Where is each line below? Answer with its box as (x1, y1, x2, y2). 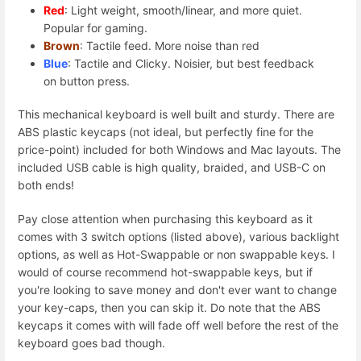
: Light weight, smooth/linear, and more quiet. (64, 3, 302, 18)
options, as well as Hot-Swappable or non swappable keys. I (18, 247, 335, 261)
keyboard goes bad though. (18, 335, 165, 350)
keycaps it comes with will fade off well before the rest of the (18, 317, 338, 332)
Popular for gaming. (44, 21, 147, 35)
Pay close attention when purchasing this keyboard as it (18, 211, 313, 226)
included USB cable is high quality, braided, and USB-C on (18, 160, 326, 175)
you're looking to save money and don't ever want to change (18, 282, 337, 297)
